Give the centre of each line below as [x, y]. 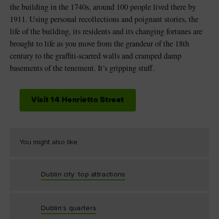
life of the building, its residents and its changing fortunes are [106, 31]
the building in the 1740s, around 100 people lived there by [103, 7]
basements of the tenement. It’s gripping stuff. [82, 68]
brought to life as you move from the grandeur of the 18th [99, 44]
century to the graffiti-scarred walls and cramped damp [96, 56]
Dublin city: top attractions [83, 175]
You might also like [49, 142]
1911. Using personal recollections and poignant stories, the [104, 19]
